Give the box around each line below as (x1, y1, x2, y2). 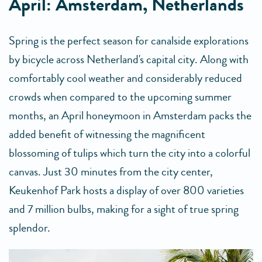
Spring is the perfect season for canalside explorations (9, 32, 249, 49)
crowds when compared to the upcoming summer (9, 88, 232, 105)
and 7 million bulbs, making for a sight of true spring (9, 200, 239, 218)
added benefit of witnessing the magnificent (9, 125, 205, 143)
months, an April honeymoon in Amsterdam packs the (9, 106, 251, 124)
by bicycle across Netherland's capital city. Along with (9, 50, 249, 68)
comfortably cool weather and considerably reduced (9, 69, 242, 87)
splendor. (9, 219, 50, 236)
